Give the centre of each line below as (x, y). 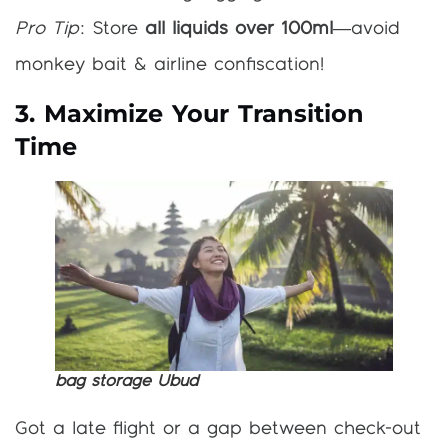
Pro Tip (47, 28)
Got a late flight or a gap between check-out (218, 428)
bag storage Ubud (126, 381)
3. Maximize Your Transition (189, 114)
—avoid (366, 28)
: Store (112, 28)
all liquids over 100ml (239, 28)
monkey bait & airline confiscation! (169, 64)
